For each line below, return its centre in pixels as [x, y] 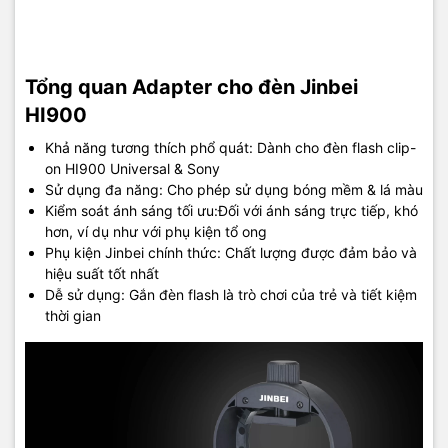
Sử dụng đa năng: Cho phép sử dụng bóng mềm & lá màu [234, 189]
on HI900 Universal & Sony [132, 168]
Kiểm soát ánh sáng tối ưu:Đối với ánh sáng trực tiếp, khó [231, 210]
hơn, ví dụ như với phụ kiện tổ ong [156, 231]
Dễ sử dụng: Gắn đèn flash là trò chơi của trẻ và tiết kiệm [231, 294]
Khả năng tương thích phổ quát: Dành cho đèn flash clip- [230, 147]
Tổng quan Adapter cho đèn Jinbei [191, 86]
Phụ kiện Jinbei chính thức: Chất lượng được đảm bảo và [231, 252]
